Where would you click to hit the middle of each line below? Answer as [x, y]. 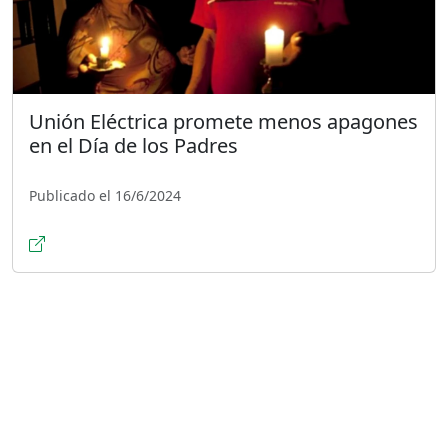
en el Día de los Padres [133, 145]
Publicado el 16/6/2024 [105, 195]
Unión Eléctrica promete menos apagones [223, 121]
